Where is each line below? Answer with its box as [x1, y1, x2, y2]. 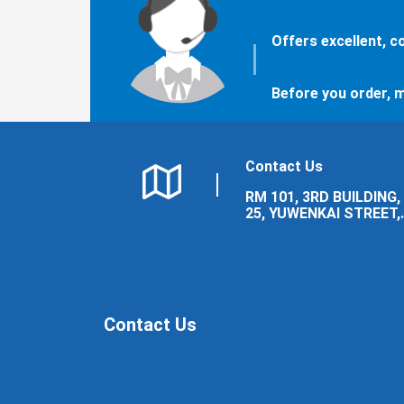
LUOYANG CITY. [245, 237, 350, 255]
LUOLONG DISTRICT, [245, 221, 384, 239]
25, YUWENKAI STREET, [245, 205, 400, 223]
